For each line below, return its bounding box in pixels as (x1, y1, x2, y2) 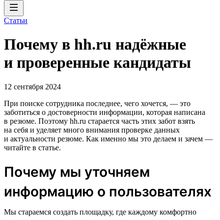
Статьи (4, 16, 27, 25)
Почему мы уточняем (4, 163, 150, 180)
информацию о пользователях (4, 183, 212, 200)
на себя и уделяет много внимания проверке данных (4, 125, 180, 134)
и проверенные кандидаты (4, 54, 191, 72)
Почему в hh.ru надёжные (4, 35, 186, 54)
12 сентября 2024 (4, 82, 61, 91)
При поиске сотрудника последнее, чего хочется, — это (4, 99, 191, 108)
